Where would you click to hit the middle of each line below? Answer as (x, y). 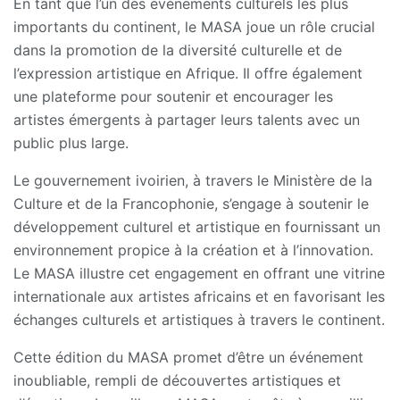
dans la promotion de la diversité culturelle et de (178, 50)
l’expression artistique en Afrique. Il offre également (188, 73)
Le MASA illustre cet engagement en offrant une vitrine (199, 273)
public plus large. (71, 142)
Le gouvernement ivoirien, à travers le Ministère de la (193, 180)
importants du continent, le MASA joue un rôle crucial (194, 26)
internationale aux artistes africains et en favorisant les (199, 296)
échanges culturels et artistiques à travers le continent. (199, 319)
